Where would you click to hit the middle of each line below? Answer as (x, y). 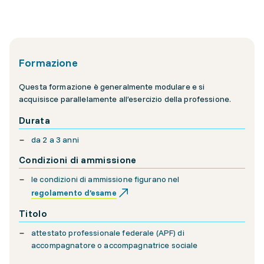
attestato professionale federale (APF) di (108, 233)
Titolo (33, 213)
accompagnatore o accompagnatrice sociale (115, 245)
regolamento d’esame (74, 192)
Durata (34, 120)
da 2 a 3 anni (55, 140)
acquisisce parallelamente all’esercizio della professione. (125, 99)
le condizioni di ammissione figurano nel (106, 179)
